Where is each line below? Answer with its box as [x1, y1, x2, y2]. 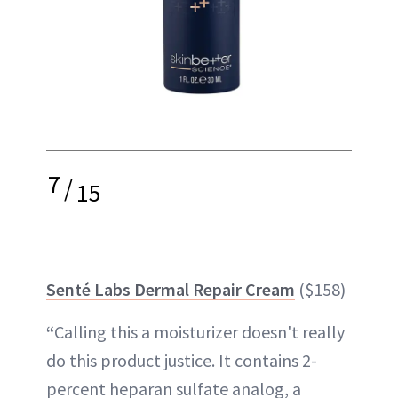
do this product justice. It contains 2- [46, 349, 317, 371]
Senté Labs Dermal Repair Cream [46, 278, 295, 300]
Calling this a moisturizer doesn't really [54, 321, 345, 343]
